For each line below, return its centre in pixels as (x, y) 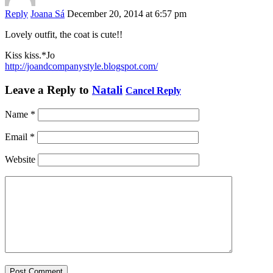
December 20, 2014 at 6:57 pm (127, 14)
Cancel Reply (153, 90)
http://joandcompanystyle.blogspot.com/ (81, 66)
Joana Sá (48, 14)
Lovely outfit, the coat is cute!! (64, 35)
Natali (107, 90)
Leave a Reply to (48, 90)
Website (20, 159)
